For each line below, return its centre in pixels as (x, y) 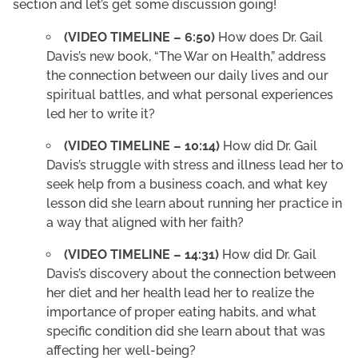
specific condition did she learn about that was (186, 331)
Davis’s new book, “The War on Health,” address (186, 56)
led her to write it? (101, 114)
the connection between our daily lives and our (187, 76)
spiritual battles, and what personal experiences (190, 95)
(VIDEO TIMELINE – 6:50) (139, 37)
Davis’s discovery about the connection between (191, 274)
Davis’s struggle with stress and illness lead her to (195, 165)
